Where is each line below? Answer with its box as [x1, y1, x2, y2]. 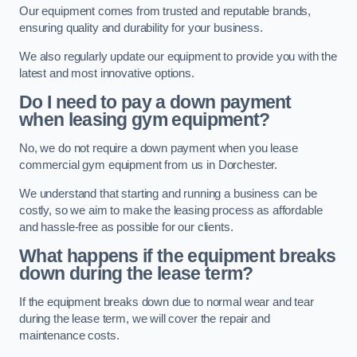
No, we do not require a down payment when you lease [19, 141, 298, 155]
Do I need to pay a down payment [19, 92, 292, 113]
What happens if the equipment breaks [19, 245, 336, 267]
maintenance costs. [19, 328, 120, 342]
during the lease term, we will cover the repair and [19, 312, 270, 325]
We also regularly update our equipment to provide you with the [19, 49, 337, 63]
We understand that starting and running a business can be [19, 186, 317, 200]
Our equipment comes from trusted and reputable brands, [19, 5, 312, 18]
